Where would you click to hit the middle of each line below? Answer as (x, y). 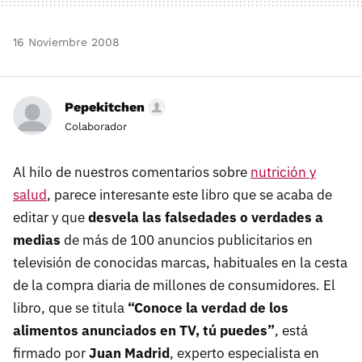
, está (291, 330)
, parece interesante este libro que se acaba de (189, 194)
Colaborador (96, 126)
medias (37, 240)
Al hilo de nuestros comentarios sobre (132, 172)
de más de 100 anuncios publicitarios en (187, 240)
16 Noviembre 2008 (66, 42)
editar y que (51, 217)
